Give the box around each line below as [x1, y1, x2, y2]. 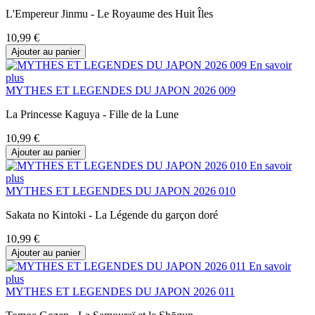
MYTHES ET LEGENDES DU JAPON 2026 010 [6, 184, 236, 197]
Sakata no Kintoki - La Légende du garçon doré [6, 208, 218, 221]
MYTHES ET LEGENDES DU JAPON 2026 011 [6, 285, 235, 297]
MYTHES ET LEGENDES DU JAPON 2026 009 [6, 84, 236, 96]
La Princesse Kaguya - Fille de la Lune [6, 108, 179, 120]
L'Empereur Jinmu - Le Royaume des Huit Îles [6, 7, 213, 20]
